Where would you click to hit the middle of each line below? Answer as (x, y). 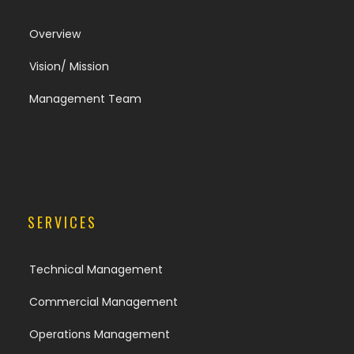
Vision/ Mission (69, 67)
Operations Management (100, 335)
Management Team (85, 99)
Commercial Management (104, 302)
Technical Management (96, 270)
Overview (55, 34)
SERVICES (62, 222)
